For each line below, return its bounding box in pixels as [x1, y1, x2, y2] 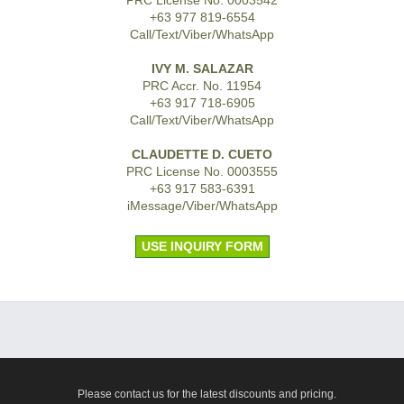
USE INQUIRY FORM [141, 238, 263, 253]
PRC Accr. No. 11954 [142, 78, 262, 93]
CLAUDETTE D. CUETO [132, 146, 272, 161]
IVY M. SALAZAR [151, 60, 253, 76]
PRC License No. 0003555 [126, 163, 278, 179]
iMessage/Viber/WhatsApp [126, 197, 278, 213]
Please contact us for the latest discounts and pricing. [77, 387, 336, 400]
